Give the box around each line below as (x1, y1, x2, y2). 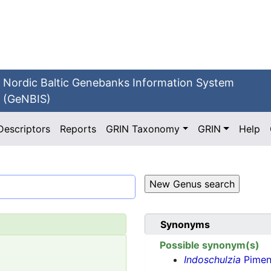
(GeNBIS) (3, 93, 51, 105)
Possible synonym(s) (160, 239, 260, 252)
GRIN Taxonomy (106, 123, 180, 135)
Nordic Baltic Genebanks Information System (3, 76, 235, 89)
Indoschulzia (184, 253, 241, 266)
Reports (60, 123, 97, 135)
